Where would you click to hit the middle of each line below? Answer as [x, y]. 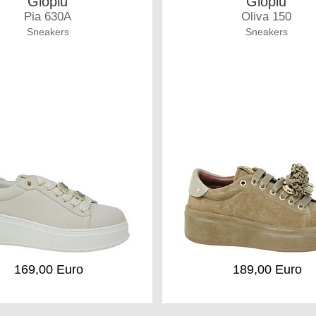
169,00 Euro [48, 269]
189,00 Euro [267, 269]
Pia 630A [48, 17]
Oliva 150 [267, 17]
